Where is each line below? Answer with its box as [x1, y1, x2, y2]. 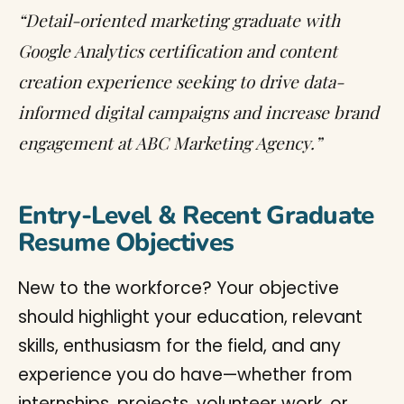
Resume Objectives [18, 225, 234, 260]
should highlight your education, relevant [18, 304, 363, 329]
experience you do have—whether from [18, 362, 353, 387]
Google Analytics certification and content [18, 38, 337, 62]
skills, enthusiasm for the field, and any [18, 333, 341, 358]
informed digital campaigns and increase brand [18, 99, 379, 124]
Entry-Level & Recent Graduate [18, 197, 374, 233]
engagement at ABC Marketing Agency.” [18, 130, 322, 154]
